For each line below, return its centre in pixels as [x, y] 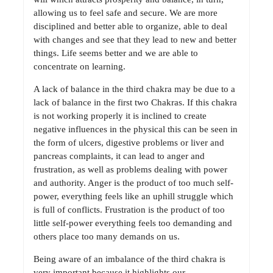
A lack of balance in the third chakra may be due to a [134, 89]
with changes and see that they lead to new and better [135, 40]
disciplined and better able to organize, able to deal [130, 27]
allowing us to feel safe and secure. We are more [126, 13]
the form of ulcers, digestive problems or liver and [129, 143]
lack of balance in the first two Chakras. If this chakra [135, 103]
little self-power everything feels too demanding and [133, 223]
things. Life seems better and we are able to [116, 53]
